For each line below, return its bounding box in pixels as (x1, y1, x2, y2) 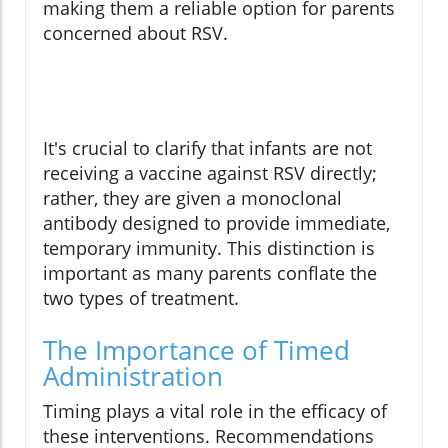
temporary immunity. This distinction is (43, 236, 375, 261)
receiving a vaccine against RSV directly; (43, 161, 377, 186)
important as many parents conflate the (43, 261, 377, 286)
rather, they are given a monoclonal (43, 186, 342, 211)
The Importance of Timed (43, 332, 350, 369)
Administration (43, 358, 223, 395)
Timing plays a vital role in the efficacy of (43, 399, 387, 424)
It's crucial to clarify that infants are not (43, 136, 372, 161)
